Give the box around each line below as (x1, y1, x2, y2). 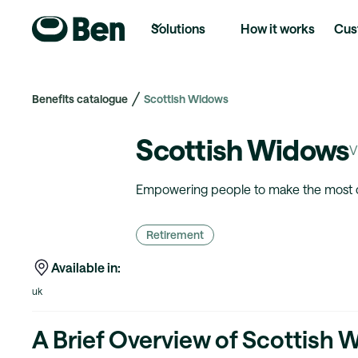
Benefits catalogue (32, 92, 128, 105)
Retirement (146, 228, 205, 241)
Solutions (151, 21, 205, 36)
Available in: (51, 260, 121, 275)
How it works (241, 21, 315, 36)
